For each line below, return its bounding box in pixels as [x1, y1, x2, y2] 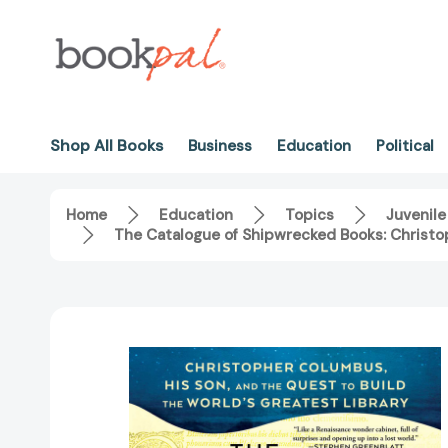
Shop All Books [50, 135, 163, 156]
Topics [285, 205, 334, 226]
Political [376, 136, 434, 156]
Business [188, 136, 252, 156]
